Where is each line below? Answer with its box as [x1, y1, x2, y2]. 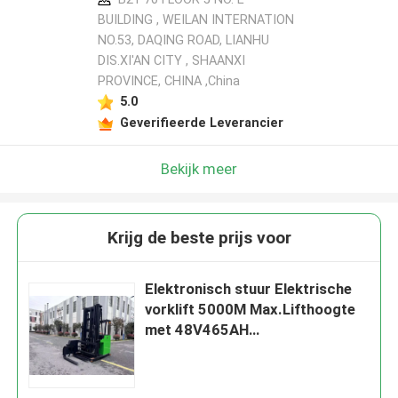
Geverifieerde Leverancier [119, 115, 283, 130]
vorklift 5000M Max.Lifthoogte [145, 300, 356, 319]
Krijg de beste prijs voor [107, 227, 291, 249]
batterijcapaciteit [145, 341, 267, 360]
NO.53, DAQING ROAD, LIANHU [97, 33, 269, 48]
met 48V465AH [145, 321, 250, 339]
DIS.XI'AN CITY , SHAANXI [97, 53, 245, 68]
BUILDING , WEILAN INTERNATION [97, 12, 294, 28]
